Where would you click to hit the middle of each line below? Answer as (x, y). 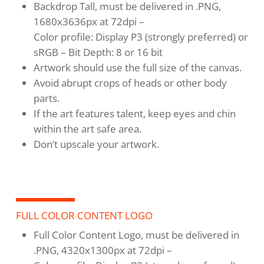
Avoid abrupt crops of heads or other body (130, 83)
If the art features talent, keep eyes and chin (134, 114)
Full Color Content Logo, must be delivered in (136, 235)
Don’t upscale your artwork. (96, 144)
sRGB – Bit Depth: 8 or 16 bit (98, 52)
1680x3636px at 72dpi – (89, 22)
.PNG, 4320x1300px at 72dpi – (103, 250)
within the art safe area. (87, 129)
